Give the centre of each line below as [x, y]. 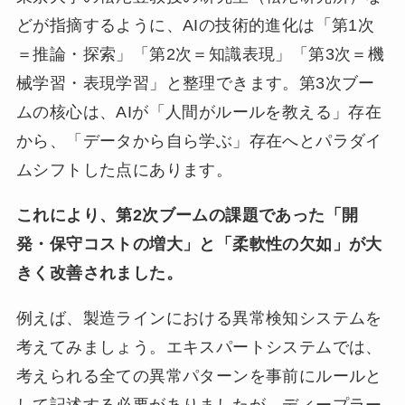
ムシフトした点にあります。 [124, 170]
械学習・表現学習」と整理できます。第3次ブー [195, 84]
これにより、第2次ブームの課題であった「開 [187, 215]
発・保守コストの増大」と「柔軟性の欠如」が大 [199, 244]
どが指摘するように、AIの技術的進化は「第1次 [195, 26]
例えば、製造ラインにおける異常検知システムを [199, 318]
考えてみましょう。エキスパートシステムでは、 [199, 347]
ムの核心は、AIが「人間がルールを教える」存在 [199, 113]
